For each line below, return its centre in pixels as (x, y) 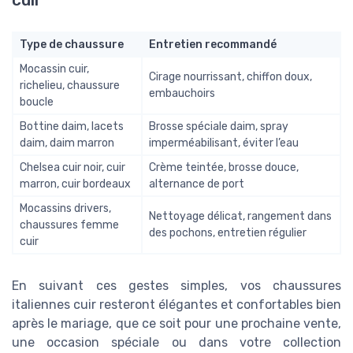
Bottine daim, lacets (72, 126)
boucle (37, 102)
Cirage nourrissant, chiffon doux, (230, 76)
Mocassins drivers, (65, 208)
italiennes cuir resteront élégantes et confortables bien (176, 304)
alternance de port (197, 184)
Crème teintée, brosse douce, (224, 167)
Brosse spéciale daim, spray (219, 126)
